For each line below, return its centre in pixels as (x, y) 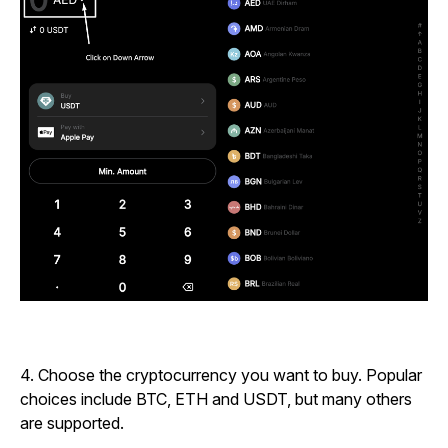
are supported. (72, 422)
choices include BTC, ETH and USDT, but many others (216, 398)
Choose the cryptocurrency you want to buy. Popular (230, 374)
